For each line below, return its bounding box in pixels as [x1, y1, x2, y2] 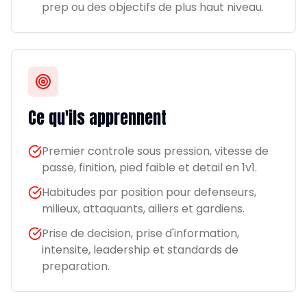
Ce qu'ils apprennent [28, 106, 167, 130]
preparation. [42, 258, 110, 274]
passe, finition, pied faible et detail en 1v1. [42, 160, 257, 175]
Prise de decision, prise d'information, [42, 225, 239, 241]
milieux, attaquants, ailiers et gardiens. [42, 201, 245, 217]
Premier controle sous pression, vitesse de [42, 143, 269, 159]
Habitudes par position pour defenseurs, [42, 184, 256, 200]
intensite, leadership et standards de [42, 242, 238, 258]
